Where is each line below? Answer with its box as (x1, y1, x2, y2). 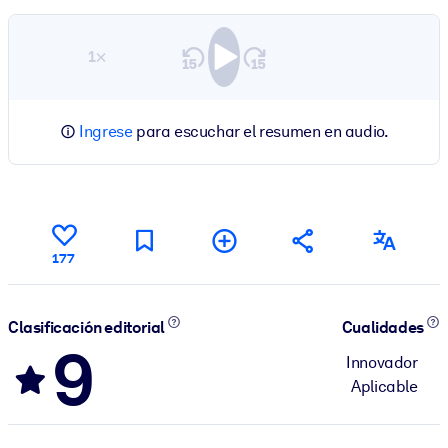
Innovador (346, 352, 418, 372)
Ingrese (79, 121, 133, 141)
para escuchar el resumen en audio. (132, 121, 389, 141)
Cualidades (341, 318, 427, 338)
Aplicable (351, 376, 418, 396)
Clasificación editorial (8, 318, 168, 338)
